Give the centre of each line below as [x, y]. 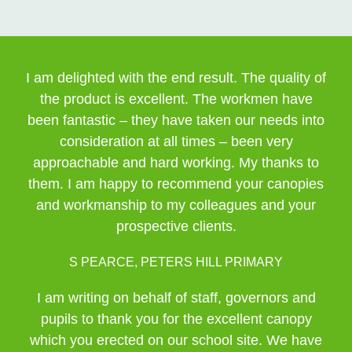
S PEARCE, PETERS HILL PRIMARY [176, 262]
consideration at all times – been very [176, 141]
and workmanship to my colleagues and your [176, 205]
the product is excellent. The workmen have [176, 99]
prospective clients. [176, 226]
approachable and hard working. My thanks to [176, 163]
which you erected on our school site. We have [176, 340]
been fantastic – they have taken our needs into [176, 120]
